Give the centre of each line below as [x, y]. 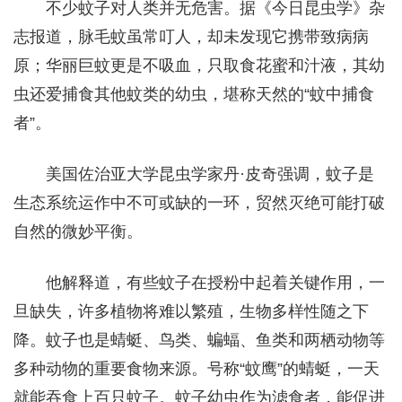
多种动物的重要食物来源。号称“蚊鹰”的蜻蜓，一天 [197, 368]
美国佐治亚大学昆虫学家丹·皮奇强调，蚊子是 [210, 174]
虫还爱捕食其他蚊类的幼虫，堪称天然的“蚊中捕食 [194, 94]
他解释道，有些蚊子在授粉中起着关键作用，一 [215, 282]
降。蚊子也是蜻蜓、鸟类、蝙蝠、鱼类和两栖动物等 [199, 340]
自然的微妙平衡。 [78, 231]
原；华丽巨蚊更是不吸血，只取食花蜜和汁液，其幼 [199, 65]
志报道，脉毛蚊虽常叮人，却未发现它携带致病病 [191, 36]
